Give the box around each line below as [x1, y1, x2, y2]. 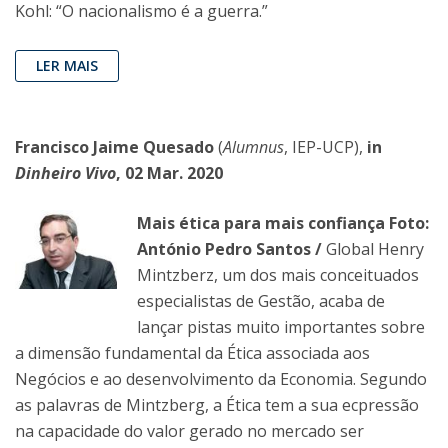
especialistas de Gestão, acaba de [137, 290, 385, 313]
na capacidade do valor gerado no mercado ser [15, 420, 364, 443]
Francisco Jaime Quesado [15, 136, 218, 159]
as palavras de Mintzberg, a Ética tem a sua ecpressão [15, 394, 419, 417]
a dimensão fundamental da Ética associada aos [15, 342, 370, 365]
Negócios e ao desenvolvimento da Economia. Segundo [15, 368, 427, 391]
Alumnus [223, 136, 284, 159]
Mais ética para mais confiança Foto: [137, 212, 429, 235]
